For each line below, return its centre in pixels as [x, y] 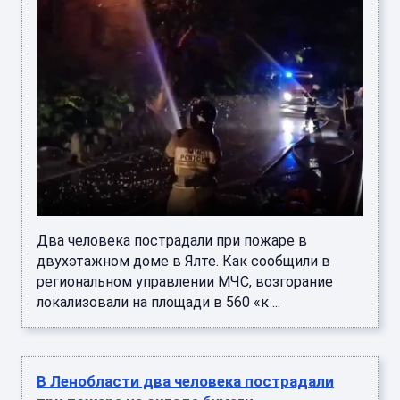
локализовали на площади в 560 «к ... [158, 303]
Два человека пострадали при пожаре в [172, 241]
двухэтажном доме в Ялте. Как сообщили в [183, 262]
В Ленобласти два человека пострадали [185, 382]
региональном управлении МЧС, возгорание [185, 282]
